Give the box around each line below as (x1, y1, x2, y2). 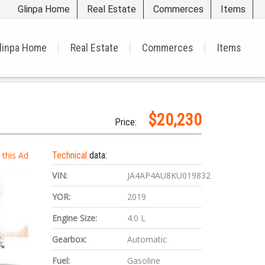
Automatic (127, 234, 167, 245)
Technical (52, 150, 90, 161)
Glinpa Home (18, 4, 70, 15)
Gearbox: (52, 234, 87, 245)
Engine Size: (52, 212, 98, 224)
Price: (114, 117, 137, 128)
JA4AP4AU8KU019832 (127, 170, 211, 181)
